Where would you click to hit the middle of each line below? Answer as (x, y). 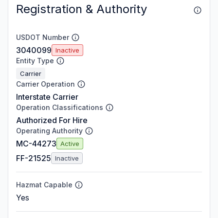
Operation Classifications (60, 107)
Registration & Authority (82, 9)
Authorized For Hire (52, 120)
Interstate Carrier (47, 97)
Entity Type (35, 61)
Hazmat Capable (44, 185)
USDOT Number (43, 37)
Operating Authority (49, 131)
